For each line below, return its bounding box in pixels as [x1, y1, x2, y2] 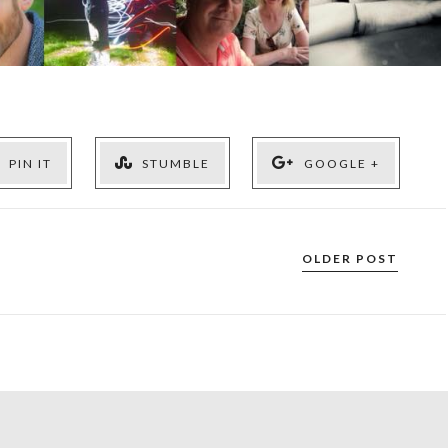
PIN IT [9, 155, 53, 171]
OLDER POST [301, 250, 398, 266]
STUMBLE [142, 155, 211, 171]
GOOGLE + [303, 155, 380, 171]
